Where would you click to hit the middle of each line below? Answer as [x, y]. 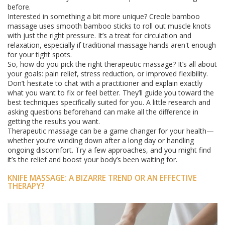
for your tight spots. [40, 54]
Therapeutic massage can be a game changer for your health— [111, 131]
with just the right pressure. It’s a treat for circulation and [99, 35]
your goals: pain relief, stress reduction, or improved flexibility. [108, 74]
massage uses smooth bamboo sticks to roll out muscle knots [109, 26]
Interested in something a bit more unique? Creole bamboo [104, 16]
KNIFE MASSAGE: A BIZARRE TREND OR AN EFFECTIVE [102, 178]
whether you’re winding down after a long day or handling [101, 140]
